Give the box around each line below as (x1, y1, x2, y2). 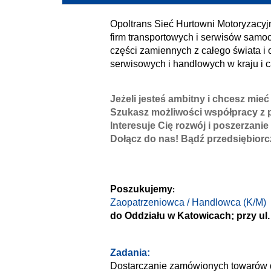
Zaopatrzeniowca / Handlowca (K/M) (110, 197, 266, 207)
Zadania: (110, 247, 150, 258)
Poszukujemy (110, 184, 172, 194)
